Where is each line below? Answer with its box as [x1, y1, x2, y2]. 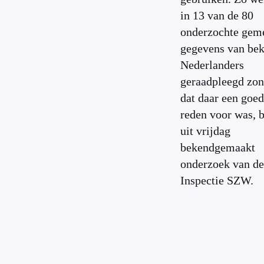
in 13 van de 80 [180, 9, 253, 22]
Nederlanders [180, 58, 244, 71]
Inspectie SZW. [180, 174, 253, 187]
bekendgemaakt [180, 141, 255, 154]
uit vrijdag [180, 124, 230, 137]
